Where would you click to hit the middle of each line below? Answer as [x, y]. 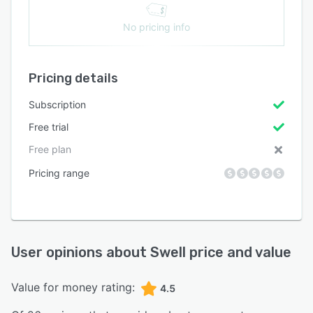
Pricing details [73, 78]
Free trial [49, 126]
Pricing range [59, 173]
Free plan [50, 149]
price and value [239, 252]
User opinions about [81, 252]
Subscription [57, 104]
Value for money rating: [73, 287]
